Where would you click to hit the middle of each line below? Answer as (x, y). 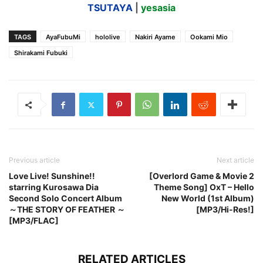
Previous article (34, 160)
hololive (108, 37)
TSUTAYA (110, 8)
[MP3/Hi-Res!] (225, 209)
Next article (235, 160)
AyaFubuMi (63, 37)
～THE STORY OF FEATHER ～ (67, 209)
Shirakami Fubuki (41, 53)
